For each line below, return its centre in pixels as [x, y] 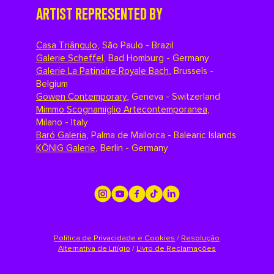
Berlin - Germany [134, 148]
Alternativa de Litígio [94, 248]
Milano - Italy [61, 122]
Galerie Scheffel [69, 58]
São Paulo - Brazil [138, 45]
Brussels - [193, 71]
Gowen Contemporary [81, 97]
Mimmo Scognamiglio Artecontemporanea [121, 109]
